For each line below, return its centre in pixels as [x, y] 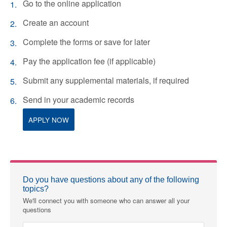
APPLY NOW [49, 119]
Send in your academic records [79, 99]
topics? [36, 188]
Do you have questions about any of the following [111, 179]
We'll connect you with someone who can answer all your [106, 200]
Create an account [56, 22]
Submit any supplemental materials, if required [106, 80]
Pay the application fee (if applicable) [89, 61]
